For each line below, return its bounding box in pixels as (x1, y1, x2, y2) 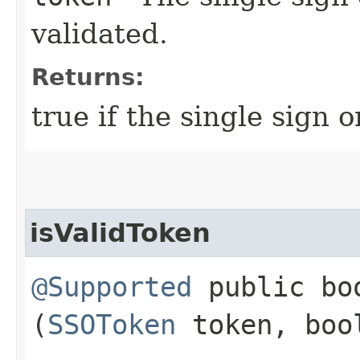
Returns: (31, 63, 145, 91)
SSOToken (47, 308, 176, 341)
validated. (31, 17, 168, 50)
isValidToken (30, 218, 211, 247)
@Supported (31, 270, 192, 303)
